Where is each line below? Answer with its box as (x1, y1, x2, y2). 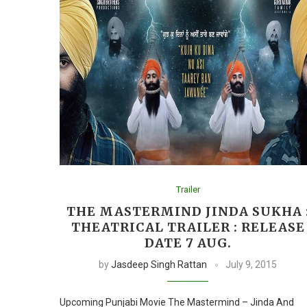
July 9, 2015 (225, 258, 278, 270)
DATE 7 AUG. (144, 234, 232, 251)
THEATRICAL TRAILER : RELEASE (71, 219, 305, 235)
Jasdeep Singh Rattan (111, 258, 208, 270)
